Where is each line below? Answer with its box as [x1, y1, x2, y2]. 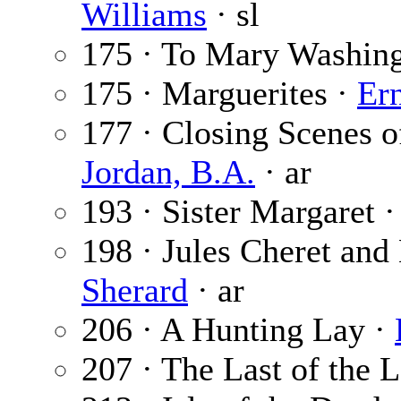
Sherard [81, 271, 188, 310]
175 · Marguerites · [81, 74, 357, 113]
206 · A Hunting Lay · [81, 311, 395, 349]
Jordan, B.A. [81, 153, 255, 192]
